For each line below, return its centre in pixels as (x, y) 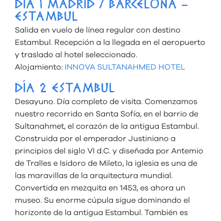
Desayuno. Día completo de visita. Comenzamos (106, 102)
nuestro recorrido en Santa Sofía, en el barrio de (107, 114)
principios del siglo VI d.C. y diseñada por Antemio (109, 151)
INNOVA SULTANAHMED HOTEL (125, 67)
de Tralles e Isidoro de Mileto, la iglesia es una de (106, 164)
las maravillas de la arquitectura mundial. (94, 176)
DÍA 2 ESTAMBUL (65, 90)
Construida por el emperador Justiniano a (95, 139)
